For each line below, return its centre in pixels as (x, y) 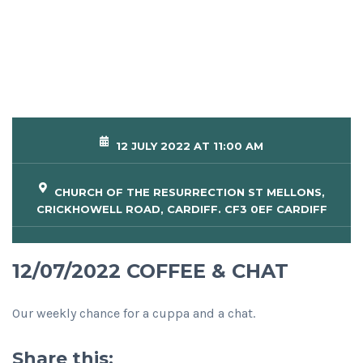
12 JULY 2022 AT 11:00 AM (188, 146)
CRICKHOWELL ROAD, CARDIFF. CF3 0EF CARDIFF (181, 209)
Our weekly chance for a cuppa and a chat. (134, 314)
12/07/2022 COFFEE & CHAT (150, 271)
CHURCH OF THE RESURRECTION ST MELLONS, (188, 192)
